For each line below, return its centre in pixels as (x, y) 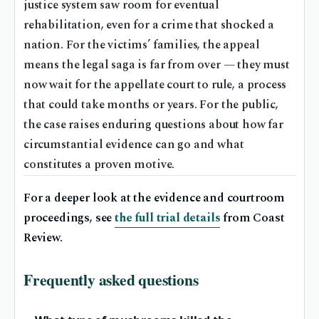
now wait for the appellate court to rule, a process (155, 85)
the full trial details (168, 218)
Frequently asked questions (111, 279)
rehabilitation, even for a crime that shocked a (149, 25)
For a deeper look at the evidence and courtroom (155, 198)
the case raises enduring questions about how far (153, 125)
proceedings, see (69, 218)
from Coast (252, 218)
